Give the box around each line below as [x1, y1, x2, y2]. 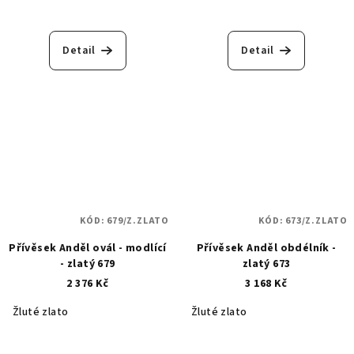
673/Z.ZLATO [285, 214, 348, 228]
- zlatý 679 [60, 256, 115, 273]
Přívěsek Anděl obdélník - [196, 240, 337, 257]
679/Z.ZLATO [107, 214, 169, 228]
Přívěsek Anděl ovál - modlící [9, 240, 167, 257]
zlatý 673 [242, 256, 291, 273]
